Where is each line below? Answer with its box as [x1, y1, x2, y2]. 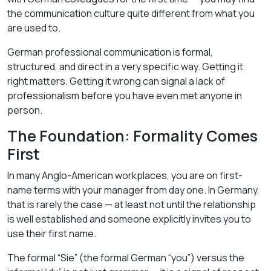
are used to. [7, 21, 60, 34]
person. [7, 103, 42, 117]
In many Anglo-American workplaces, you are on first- [7, 169, 243, 182]
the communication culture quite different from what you [7, 7, 255, 20]
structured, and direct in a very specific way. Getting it [7, 60, 243, 73]
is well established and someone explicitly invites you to [7, 212, 251, 226]
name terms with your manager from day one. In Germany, [7, 183, 260, 197]
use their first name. [7, 227, 96, 240]
